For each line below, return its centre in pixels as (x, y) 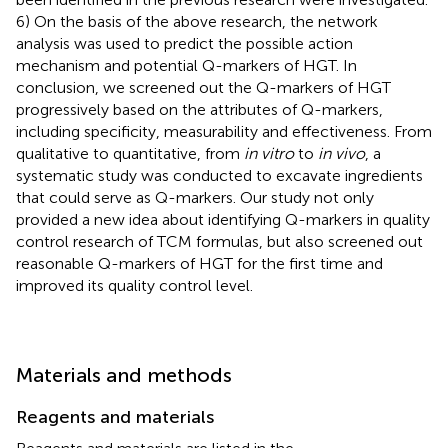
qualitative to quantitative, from (130, 153)
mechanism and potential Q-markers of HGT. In (186, 65)
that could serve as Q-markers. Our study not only (195, 197)
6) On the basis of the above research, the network (197, 21)
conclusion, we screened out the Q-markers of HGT (203, 87)
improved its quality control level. (134, 285)
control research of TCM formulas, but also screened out (219, 241)
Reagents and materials (115, 416)
